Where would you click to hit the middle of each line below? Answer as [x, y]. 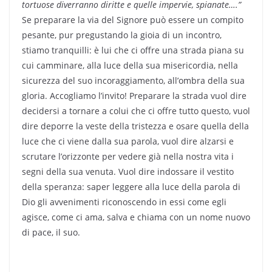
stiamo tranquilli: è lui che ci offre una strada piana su [133, 50]
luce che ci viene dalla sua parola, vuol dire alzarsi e [128, 141]
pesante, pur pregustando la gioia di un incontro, [122, 35]
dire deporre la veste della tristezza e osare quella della [135, 126]
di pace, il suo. [51, 232]
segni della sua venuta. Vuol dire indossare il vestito [128, 171]
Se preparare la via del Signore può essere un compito [133, 19]
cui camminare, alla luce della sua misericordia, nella [130, 65]
